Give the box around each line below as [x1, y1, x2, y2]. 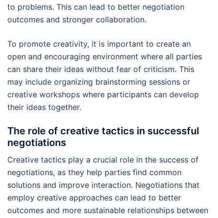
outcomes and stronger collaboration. [7, 15, 146, 25]
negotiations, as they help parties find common [7, 167, 182, 178]
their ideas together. [7, 102, 81, 112]
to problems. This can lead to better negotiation [7, 2, 184, 12]
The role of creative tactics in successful [7, 125, 199, 137]
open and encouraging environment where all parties [7, 52, 202, 62]
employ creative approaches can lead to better [7, 193, 181, 203]
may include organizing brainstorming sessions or [7, 77, 190, 87]
